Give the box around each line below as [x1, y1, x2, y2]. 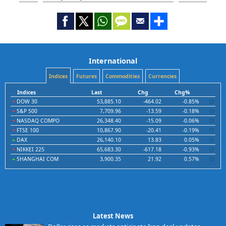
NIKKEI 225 [15, 146, 44, 153]
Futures [76, 73, 97, 80]
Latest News [93, 211, 133, 221]
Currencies [148, 73, 177, 80]
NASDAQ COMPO [15, 117, 60, 125]
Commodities [105, 73, 140, 80]
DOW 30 [15, 98, 37, 105]
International [89, 56, 137, 66]
